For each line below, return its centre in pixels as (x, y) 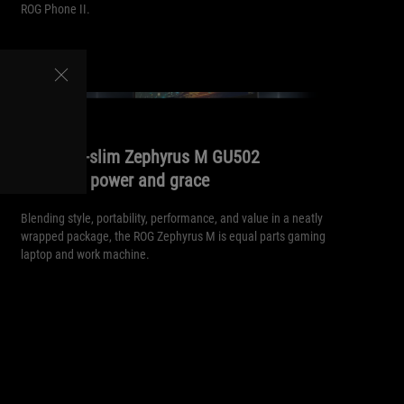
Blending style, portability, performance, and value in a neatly (171, 218)
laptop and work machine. (85, 254)
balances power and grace (115, 180)
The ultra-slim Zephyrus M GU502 (140, 157)
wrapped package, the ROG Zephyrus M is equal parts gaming (173, 236)
